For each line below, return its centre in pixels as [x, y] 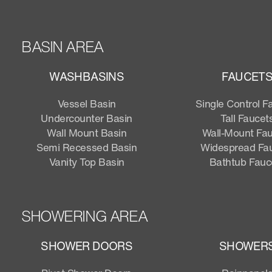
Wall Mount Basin [87, 132]
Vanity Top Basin [87, 161]
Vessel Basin [87, 103]
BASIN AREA [62, 46]
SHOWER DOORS [87, 246]
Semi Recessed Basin [87, 147]
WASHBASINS [87, 76]
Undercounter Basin [87, 118]
